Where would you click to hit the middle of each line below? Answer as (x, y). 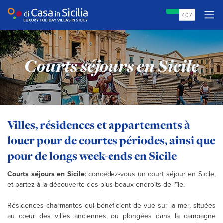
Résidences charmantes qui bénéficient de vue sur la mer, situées (111, 205)
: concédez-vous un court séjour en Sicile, (150, 174)
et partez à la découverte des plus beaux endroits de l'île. (96, 184)
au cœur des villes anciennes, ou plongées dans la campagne (111, 216)
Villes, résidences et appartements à (99, 125)
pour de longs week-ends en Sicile (92, 156)
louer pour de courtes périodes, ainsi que (111, 140)
